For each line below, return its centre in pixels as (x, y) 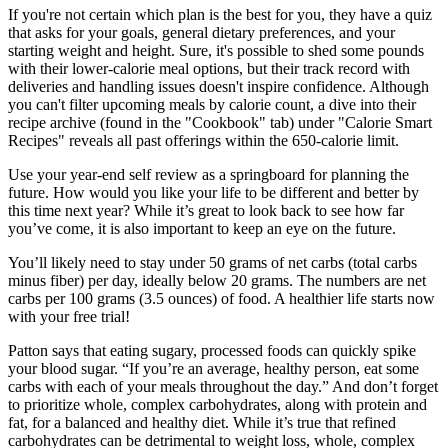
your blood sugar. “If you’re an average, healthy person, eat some (213, 368)
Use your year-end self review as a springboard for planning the (208, 174)
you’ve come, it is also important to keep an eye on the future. (202, 228)
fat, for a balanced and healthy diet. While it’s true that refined (202, 422)
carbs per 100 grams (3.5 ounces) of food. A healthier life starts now (221, 298)
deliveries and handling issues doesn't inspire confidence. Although (218, 86)
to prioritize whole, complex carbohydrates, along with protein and (217, 404)
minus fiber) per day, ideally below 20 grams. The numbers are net (217, 280)
